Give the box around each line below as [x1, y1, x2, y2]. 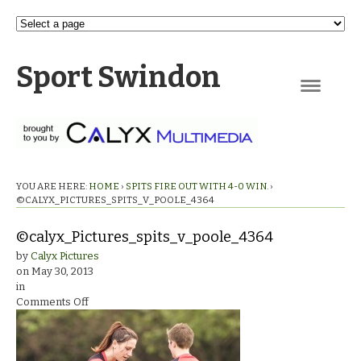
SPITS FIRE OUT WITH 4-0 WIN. [126, 180, 268, 192]
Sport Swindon [16, 60, 221, 95]
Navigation [301, 93, 353, 106]
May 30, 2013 [31, 265, 93, 278]
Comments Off [16, 296, 89, 309]
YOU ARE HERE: [16, 180, 87, 192]
